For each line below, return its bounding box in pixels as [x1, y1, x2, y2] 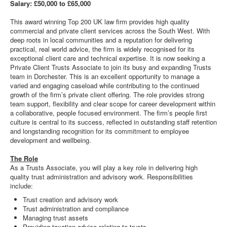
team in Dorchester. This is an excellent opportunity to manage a [10, 71, 200, 81]
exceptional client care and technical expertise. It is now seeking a [10, 53, 205, 63]
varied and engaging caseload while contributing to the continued [10, 81, 199, 90]
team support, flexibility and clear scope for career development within [10, 99, 215, 108]
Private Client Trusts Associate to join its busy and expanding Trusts [10, 62, 211, 72]
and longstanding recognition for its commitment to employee [10, 126, 189, 136]
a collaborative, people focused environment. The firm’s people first [10, 108, 207, 118]
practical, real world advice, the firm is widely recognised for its [10, 44, 195, 54]
